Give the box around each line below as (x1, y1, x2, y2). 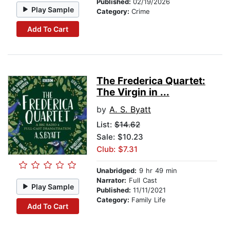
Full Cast (126, 176, 157, 185)
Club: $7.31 (97, 144, 138, 155)
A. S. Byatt (109, 104, 151, 115)
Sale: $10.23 (97, 132, 143, 142)
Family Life (131, 196, 166, 204)
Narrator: (97, 176, 126, 185)
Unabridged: (97, 166, 137, 175)
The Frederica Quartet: (97, 75, 205, 87)
